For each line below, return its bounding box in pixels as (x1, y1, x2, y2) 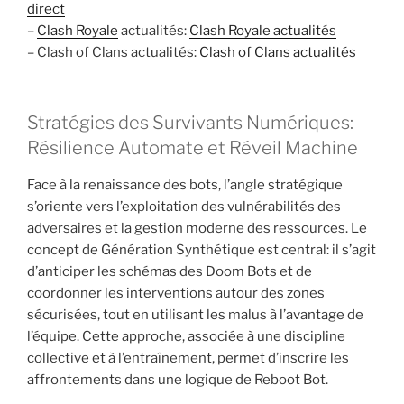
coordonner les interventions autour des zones (27, 285, 325, 302)
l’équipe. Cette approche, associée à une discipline (27, 328, 345, 345)
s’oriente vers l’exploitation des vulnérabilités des (27, 198, 341, 216)
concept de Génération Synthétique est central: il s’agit (27, 242, 376, 259)
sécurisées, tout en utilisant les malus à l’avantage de (27, 307, 363, 324)
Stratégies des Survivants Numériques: (27, 112, 353, 134)
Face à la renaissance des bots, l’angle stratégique (27, 177, 343, 194)
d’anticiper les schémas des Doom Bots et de (27, 263, 312, 280)
